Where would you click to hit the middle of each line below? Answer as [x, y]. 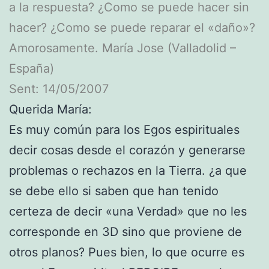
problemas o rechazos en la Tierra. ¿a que [128, 170]
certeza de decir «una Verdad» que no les [128, 211]
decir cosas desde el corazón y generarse [127, 150]
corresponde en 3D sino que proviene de [125, 231]
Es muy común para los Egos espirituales [124, 129]
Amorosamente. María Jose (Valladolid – [122, 48]
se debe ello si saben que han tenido [114, 191]
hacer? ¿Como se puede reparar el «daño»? [132, 27]
